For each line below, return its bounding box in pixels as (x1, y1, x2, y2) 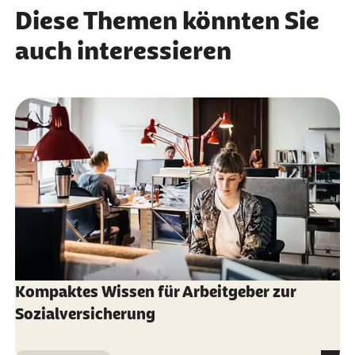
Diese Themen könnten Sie (14, 6, 319, 35)
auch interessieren (14, 36, 231, 65)
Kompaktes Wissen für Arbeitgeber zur (14, 282, 296, 300)
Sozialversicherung (14, 304, 155, 323)
